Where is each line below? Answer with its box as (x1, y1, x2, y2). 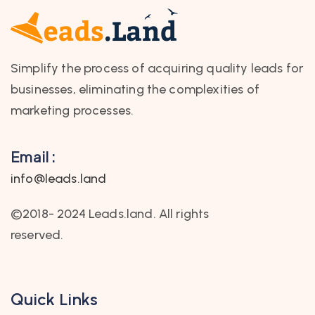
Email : (11, 148, 56, 166)
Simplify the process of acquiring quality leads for (11, 60, 304, 77)
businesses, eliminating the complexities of (11, 82, 259, 98)
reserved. (11, 227, 64, 243)
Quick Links (11, 289, 98, 310)
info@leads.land (11, 171, 107, 187)
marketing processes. (11, 103, 134, 119)
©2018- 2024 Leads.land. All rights (11, 206, 210, 222)
